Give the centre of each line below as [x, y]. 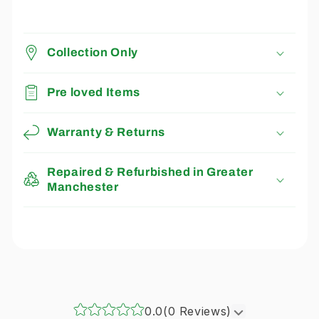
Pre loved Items [94, 93]
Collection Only [93, 53]
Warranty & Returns [106, 132]
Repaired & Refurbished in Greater [150, 172]
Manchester [83, 187]
